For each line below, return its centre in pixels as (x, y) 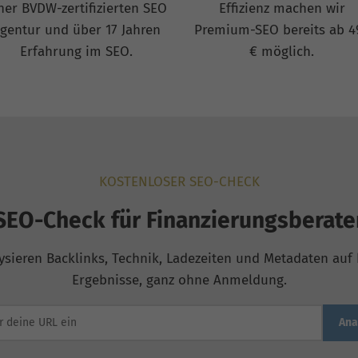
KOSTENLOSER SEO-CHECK (179, 182)
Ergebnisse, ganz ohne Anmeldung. (179, 280)
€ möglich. (282, 51)
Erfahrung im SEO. (76, 51)
